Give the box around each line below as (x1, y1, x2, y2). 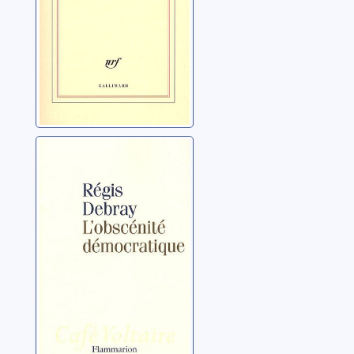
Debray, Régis (40, 193, 124, 210)
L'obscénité (40, 140, 137, 163)
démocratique (40, 162, 160, 185)
